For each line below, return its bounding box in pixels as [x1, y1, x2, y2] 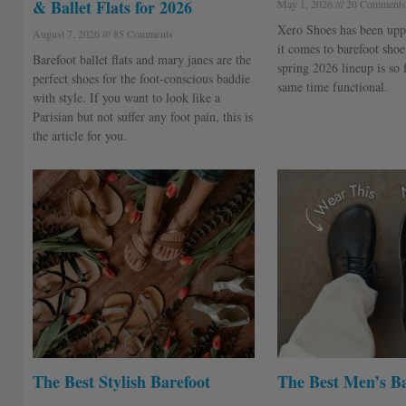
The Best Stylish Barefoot [32, 370, 210, 394]
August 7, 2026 [32, 25, 102, 41]
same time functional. [276, 77, 388, 95]
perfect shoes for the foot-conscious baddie [32, 69, 250, 87]
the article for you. [32, 126, 127, 144]
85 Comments [110, 25, 173, 41]
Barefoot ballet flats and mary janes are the [32, 50, 251, 68]
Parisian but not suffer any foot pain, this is [32, 107, 253, 125]
